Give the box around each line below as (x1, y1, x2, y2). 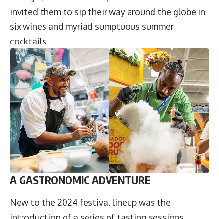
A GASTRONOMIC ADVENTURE (10, 173, 151, 187)
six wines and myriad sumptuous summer (10, 21, 174, 32)
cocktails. (10, 36, 50, 47)
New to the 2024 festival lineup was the (10, 197, 171, 208)
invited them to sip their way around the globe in (10, 6, 205, 18)
